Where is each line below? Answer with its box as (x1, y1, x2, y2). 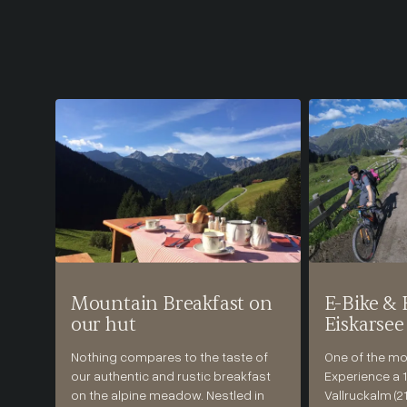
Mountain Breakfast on (70, 292, 273, 317)
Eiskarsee (323, 313, 404, 338)
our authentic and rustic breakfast (70, 367, 271, 383)
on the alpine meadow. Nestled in (70, 386, 264, 402)
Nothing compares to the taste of (70, 348, 268, 364)
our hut (70, 313, 136, 338)
